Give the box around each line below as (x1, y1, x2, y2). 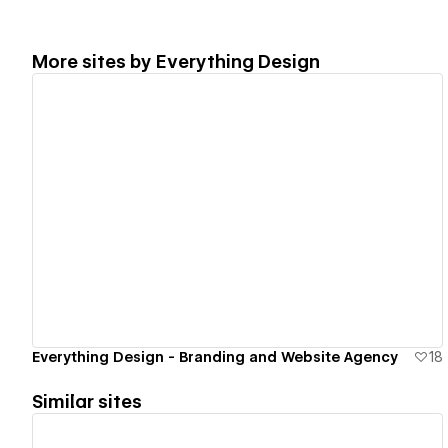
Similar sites (32, 390, 142, 412)
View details (181, 201, 277, 220)
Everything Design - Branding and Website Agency (32, 348, 398, 365)
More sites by (32, 50, 156, 72)
